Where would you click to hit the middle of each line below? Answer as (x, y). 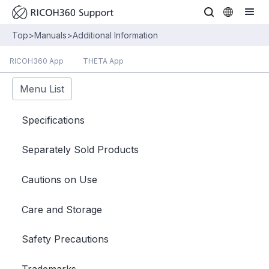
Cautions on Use (59, 179)
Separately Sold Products (80, 150)
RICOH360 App (37, 61)
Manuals (50, 35)
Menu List (42, 89)
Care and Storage (62, 209)
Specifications (53, 120)
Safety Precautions (65, 239)
